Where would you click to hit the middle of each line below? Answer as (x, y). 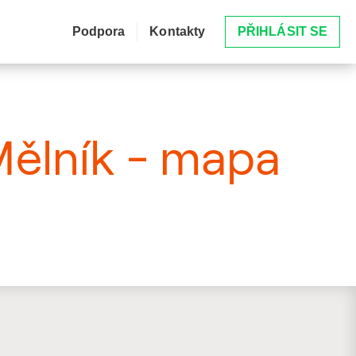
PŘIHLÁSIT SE (282, 31)
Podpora (99, 31)
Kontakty (178, 31)
